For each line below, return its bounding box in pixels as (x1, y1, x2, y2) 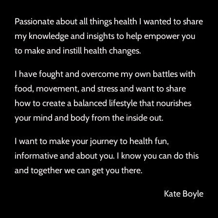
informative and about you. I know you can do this (15, 150, 199, 162)
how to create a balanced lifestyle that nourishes (15, 98, 191, 109)
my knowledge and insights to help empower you (15, 31, 195, 42)
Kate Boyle (164, 188, 203, 200)
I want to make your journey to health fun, (15, 136, 169, 147)
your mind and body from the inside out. (15, 112, 163, 124)
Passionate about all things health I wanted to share (15, 16, 203, 27)
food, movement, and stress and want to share (15, 83, 186, 94)
